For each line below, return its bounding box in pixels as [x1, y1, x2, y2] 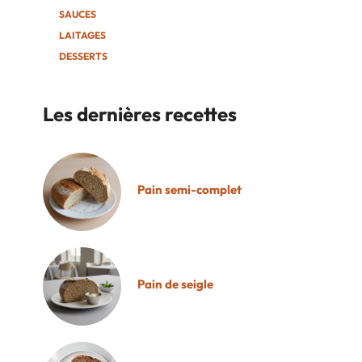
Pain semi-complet [137, 182, 242, 198]
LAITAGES [59, 29, 107, 41]
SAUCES [59, 8, 97, 20]
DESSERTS [59, 50, 108, 62]
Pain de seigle [137, 276, 214, 293]
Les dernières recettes [43, 102, 238, 126]
